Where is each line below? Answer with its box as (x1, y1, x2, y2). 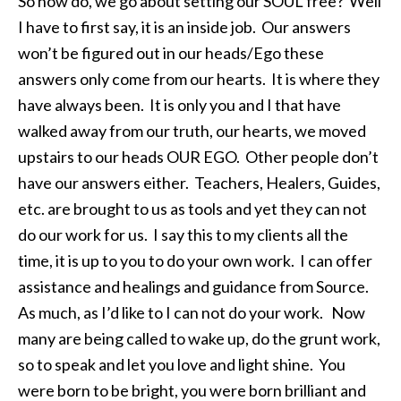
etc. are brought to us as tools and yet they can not (18, 199, 367, 218)
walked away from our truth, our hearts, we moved (18, 121, 366, 141)
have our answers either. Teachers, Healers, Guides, (18, 173, 380, 192)
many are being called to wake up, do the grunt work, (18, 328, 380, 348)
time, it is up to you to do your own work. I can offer (18, 251, 372, 270)
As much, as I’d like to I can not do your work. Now (18, 303, 365, 322)
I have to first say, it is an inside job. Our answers (18, 17, 351, 37)
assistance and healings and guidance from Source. (18, 277, 371, 296)
